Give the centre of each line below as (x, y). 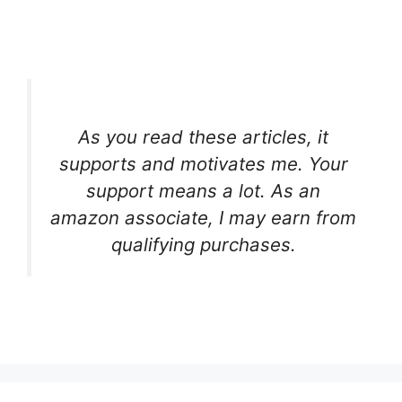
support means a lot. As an (203, 191)
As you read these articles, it (203, 137)
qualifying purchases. (203, 245)
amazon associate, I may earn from (203, 218)
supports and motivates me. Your (203, 164)
